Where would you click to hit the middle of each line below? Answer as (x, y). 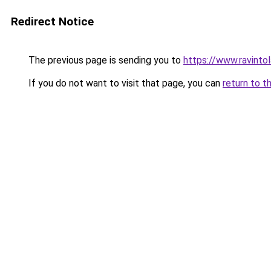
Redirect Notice (52, 21)
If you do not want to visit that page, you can (124, 83)
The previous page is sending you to (105, 60)
